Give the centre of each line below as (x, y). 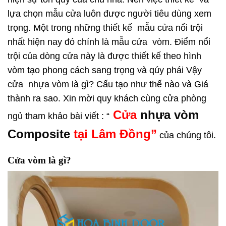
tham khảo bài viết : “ (66, 116)
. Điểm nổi (190, 42)
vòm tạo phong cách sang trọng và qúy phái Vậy (105, 70)
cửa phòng (185, 98)
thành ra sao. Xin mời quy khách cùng (85, 98)
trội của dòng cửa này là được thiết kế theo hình (104, 56)
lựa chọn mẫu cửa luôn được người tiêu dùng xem (109, 13)
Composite (39, 134)
